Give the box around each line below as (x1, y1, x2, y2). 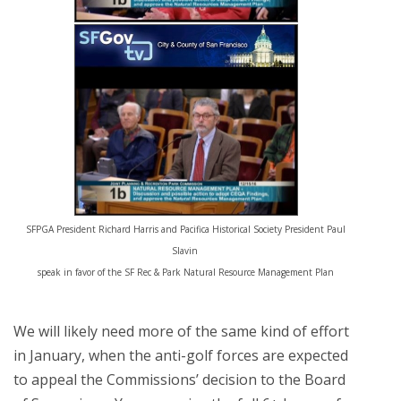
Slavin (171, 244, 200, 257)
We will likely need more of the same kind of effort (13, 321, 349, 341)
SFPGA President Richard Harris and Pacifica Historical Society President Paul (26, 223, 346, 235)
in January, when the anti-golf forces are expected (13, 346, 348, 365)
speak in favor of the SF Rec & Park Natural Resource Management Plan (38, 266, 334, 278)
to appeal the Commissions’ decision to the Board (13, 370, 346, 389)
